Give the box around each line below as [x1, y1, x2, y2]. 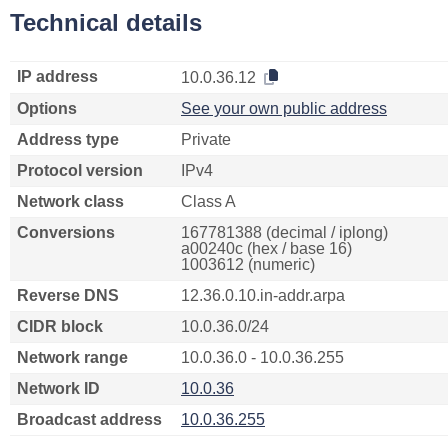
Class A [181, 193, 236, 210]
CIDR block [17, 318, 103, 335]
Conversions [17, 224, 115, 241]
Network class [17, 193, 124, 210]
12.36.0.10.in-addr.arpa [181, 287, 345, 304]
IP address [17, 68, 98, 85]
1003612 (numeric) [181, 256, 315, 273]
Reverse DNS [17, 287, 119, 304]
